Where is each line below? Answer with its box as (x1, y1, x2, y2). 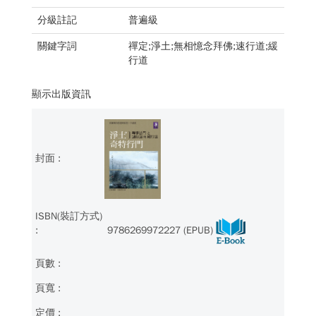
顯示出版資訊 (32, 87, 91, 100)
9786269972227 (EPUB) (104, 224, 213, 237)
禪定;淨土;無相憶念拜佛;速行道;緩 (128, 39, 278, 52)
